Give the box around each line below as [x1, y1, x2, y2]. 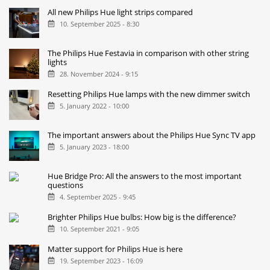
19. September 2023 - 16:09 [59, 256, 143, 265]
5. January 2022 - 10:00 [59, 101, 129, 111]
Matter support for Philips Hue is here [48, 243, 183, 255]
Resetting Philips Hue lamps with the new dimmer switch [48, 89, 251, 100]
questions [48, 180, 84, 191]
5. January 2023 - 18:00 [59, 142, 129, 152]
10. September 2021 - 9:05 [59, 224, 139, 234]
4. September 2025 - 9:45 [59, 192, 136, 202]
